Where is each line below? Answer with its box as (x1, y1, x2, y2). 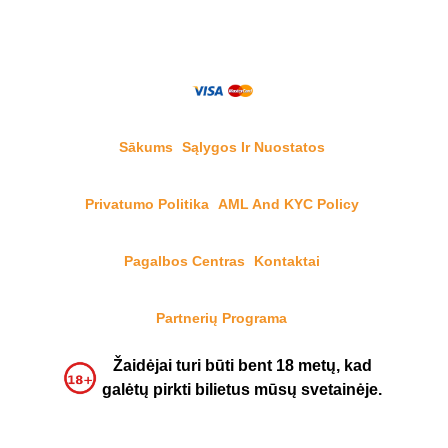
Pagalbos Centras (123, 253, 245, 269)
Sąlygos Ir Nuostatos (181, 139, 325, 155)
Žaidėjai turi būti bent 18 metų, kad (112, 357, 372, 374)
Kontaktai (253, 253, 320, 269)
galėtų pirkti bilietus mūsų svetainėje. (102, 381, 382, 398)
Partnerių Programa (156, 310, 287, 326)
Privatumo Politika (84, 196, 209, 212)
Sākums (118, 139, 173, 155)
